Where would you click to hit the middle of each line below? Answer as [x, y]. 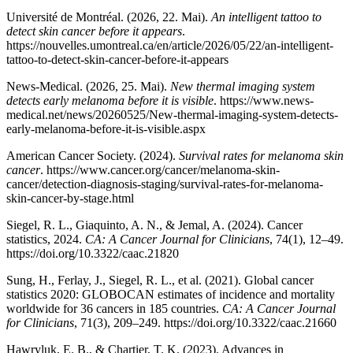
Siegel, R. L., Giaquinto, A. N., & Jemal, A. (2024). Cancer [154, 225]
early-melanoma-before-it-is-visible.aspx [106, 128]
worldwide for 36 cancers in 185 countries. [114, 308]
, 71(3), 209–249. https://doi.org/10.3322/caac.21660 [205, 322]
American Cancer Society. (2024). [93, 155]
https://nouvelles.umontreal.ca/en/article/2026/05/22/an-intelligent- [170, 45]
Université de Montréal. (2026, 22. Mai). [109, 17]
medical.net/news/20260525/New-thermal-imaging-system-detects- [172, 114]
